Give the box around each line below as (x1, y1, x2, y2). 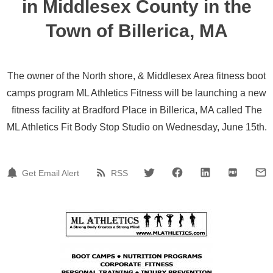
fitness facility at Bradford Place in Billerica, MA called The (11, 105, 262, 115)
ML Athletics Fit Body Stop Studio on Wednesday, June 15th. (6, 122, 267, 132)
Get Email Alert (22, 168, 79, 178)
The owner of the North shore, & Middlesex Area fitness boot (7, 71, 266, 81)
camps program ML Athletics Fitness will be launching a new (7, 88, 266, 98)
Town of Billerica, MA (45, 21, 228, 41)
